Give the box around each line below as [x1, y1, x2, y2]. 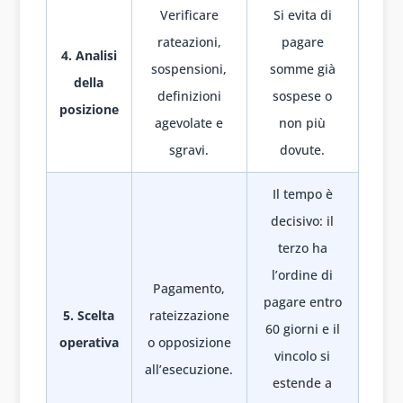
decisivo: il [271, 212, 334, 230]
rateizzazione [148, 307, 229, 325]
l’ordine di [272, 266, 333, 284]
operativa [58, 334, 119, 352]
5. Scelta [63, 307, 114, 325]
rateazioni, [157, 33, 221, 51]
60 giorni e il [264, 320, 340, 338]
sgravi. [169, 141, 209, 159]
